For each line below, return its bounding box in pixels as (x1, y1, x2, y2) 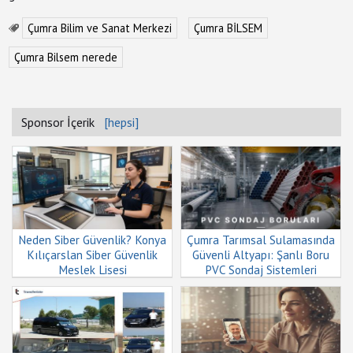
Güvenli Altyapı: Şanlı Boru (192, 247, 329, 262)
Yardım (5, 28, 42, 44)
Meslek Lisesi (58, 262, 127, 277)
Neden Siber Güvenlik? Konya (18, 232, 166, 247)
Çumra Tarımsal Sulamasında (187, 232, 335, 247)
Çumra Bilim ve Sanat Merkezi (28, 20, 172, 36)
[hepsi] (104, 114, 139, 130)
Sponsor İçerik (21, 114, 104, 130)
